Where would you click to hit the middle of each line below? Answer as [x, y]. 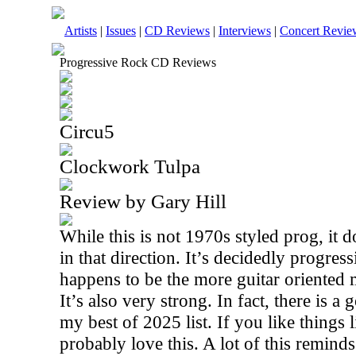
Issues [121, 31]
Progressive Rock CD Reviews [138, 62]
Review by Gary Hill [143, 201]
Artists [81, 31]
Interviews [245, 31]
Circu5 [87, 132]
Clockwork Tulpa [130, 166]
